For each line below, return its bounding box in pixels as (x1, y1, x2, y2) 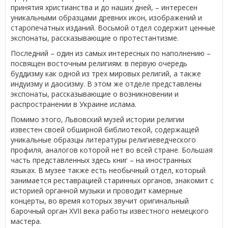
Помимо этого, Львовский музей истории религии (11, 114, 184, 124)
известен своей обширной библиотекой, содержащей (11, 124, 199, 134)
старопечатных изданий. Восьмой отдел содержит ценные (11, 22, 215, 33)
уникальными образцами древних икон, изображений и (11, 12, 202, 22)
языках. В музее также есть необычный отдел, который (11, 165, 206, 175)
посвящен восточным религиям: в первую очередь (11, 58, 187, 68)
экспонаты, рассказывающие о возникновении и (11, 89, 179, 99)
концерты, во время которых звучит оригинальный (11, 195, 189, 206)
